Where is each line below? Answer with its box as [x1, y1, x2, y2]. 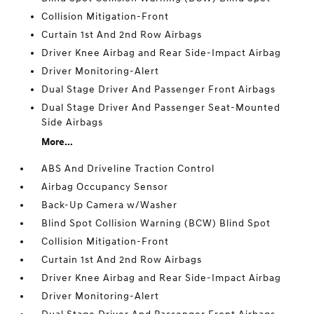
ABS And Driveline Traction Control [41, 163, 215, 175]
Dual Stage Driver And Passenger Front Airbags [41, 83, 276, 95]
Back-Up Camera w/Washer [41, 199, 178, 211]
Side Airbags [41, 116, 104, 128]
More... [41, 136, 74, 148]
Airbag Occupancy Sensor [41, 181, 169, 193]
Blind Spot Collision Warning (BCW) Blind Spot [41, 217, 271, 229]
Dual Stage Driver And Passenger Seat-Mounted [41, 102, 281, 114]
